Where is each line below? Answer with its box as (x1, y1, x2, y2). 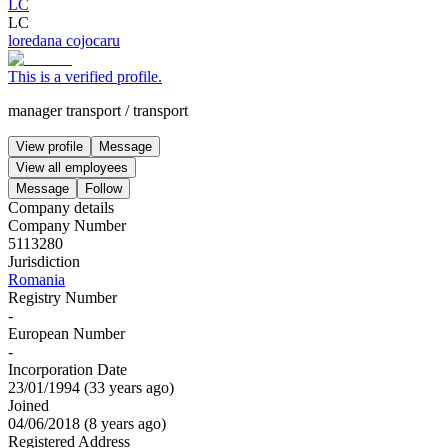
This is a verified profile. (8, 67, 162, 85)
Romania (8, 270, 65, 288)
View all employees (16, 159, 128, 175)
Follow (85, 180, 122, 196)
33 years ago (89, 378, 169, 396)
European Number (8, 324, 125, 342)
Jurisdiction (8, 252, 80, 270)
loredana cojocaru (8, 31, 120, 49)
